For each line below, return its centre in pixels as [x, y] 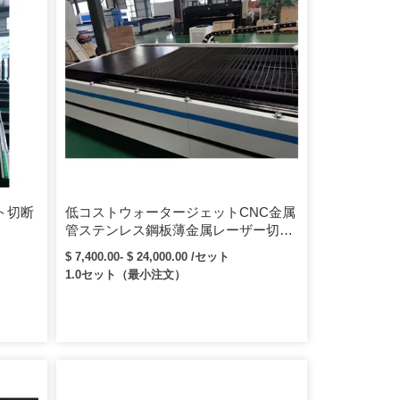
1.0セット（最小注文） [126, 274]
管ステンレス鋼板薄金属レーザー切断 [179, 229]
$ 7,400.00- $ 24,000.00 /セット [148, 256]
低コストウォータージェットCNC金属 [181, 212]
